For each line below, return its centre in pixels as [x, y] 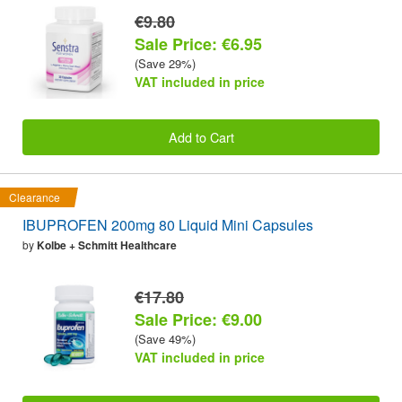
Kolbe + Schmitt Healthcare [107, 245]
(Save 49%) [165, 339]
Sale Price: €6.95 [198, 44]
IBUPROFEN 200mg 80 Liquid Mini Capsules [168, 225]
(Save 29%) [165, 63]
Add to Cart [201, 136]
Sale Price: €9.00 [198, 320]
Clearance [35, 197]
